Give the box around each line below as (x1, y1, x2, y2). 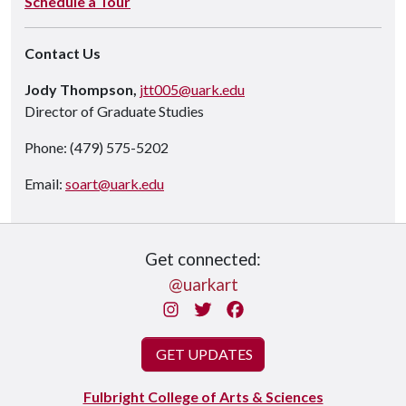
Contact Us (24, 43, 101, 62)
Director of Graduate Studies (24, 101, 204, 120)
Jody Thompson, (24, 80, 137, 98)
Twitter (212, 298, 270, 319)
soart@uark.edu (65, 174, 164, 192)
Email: (24, 174, 65, 192)
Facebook (244, 298, 318, 319)
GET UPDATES (153, 344, 253, 362)
